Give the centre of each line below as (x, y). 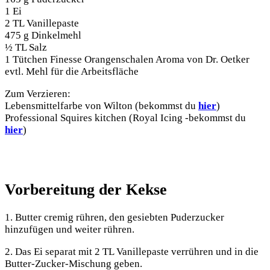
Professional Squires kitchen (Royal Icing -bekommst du (125, 118)
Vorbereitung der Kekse (86, 189)
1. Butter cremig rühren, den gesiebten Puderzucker (115, 217)
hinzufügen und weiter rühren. (70, 229)
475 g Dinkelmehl (43, 36)
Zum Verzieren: (38, 94)
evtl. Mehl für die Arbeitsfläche (72, 72)
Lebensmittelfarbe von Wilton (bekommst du (102, 106)
